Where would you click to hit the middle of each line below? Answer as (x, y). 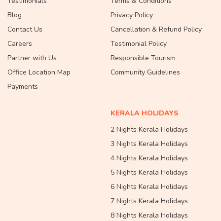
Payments (23, 86)
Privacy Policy (132, 15)
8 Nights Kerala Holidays (149, 215)
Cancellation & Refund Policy (156, 29)
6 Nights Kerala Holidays (149, 186)
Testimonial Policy (139, 43)
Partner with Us (32, 58)
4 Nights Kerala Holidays (149, 158)
